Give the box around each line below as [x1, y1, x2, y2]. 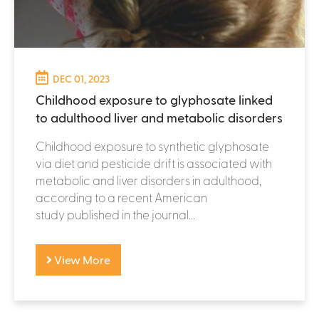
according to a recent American [36, 189, 207, 204]
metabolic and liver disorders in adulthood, [36, 172, 261, 187]
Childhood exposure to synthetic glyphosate [36, 138, 269, 153]
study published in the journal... [36, 206, 195, 221]
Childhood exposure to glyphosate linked [36, 91, 273, 107]
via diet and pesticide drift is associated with [36, 155, 272, 170]
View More [52, 252, 110, 266]
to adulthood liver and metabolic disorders [36, 109, 283, 125]
